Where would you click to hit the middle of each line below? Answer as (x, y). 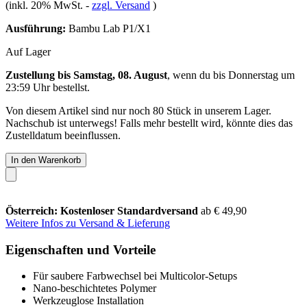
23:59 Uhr (28, 87)
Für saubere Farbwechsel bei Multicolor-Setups (135, 276)
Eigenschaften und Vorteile (81, 249)
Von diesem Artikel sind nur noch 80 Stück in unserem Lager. (138, 110)
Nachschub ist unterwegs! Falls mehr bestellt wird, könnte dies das (149, 123)
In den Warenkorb (46, 160)
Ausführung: (36, 28)
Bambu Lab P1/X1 (108, 28)
